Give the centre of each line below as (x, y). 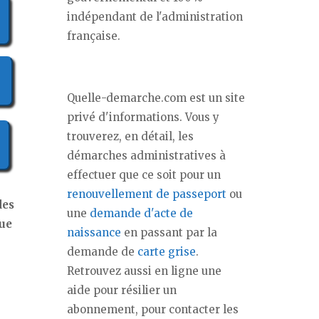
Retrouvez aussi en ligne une (144, 271)
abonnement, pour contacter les (153, 309)
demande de (102, 252)
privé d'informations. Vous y (143, 117)
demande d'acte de (141, 213)
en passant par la (169, 232)
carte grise (167, 252)
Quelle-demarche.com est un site (156, 98)
